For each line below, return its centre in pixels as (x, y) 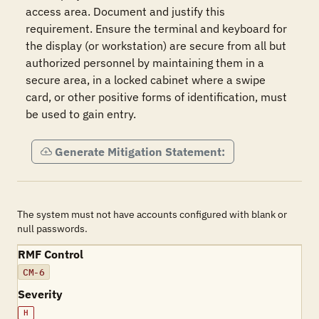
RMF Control (51, 254)
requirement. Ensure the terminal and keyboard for (156, 28)
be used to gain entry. (84, 114)
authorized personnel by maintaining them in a (145, 63)
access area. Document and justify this (125, 11)
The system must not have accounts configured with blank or (152, 214)
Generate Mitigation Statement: (140, 152)
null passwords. (52, 229)
